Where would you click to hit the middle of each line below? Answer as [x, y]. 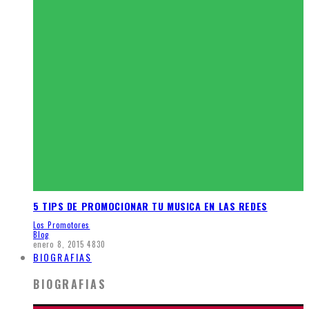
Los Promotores [62, 225]
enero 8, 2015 [59, 245]
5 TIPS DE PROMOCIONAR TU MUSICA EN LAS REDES [150, 206]
